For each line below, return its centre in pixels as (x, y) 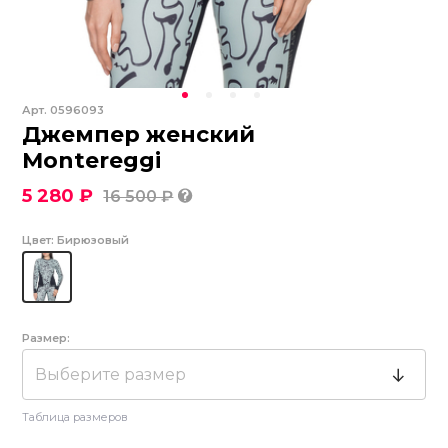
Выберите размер (111, 374)
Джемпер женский (139, 134)
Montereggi (92, 160)
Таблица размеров (75, 417)
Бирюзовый (93, 240)
